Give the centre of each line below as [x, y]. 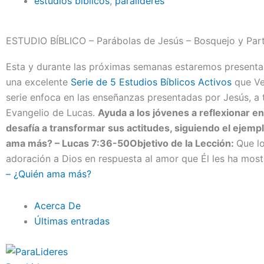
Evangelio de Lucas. [52, 113]
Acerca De [57, 206]
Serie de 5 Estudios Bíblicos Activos [151, 82]
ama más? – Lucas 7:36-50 [68, 143]
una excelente [38, 82]
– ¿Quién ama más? [49, 174]
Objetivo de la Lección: [183, 143]
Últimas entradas [72, 221]
